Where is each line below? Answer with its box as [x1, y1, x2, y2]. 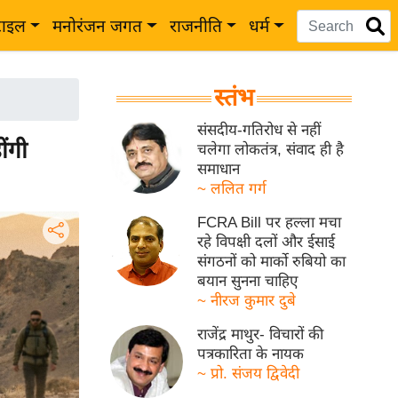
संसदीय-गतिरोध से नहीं [197, 122, 322, 139]
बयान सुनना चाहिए [197, 273, 298, 290]
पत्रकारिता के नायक [197, 346, 305, 362]
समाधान [197, 161, 241, 178]
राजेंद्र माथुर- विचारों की [197, 326, 324, 343]
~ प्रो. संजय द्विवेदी [197, 365, 300, 382]
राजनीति [169, 17, 222, 36]
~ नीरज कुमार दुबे [197, 292, 297, 309]
